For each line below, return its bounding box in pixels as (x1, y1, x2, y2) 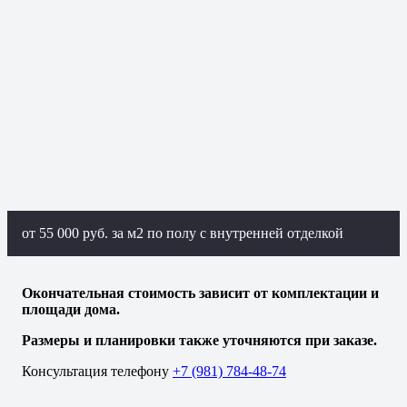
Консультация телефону (22, 362, 173, 379)
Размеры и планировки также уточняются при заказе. (22, 332, 377, 348)
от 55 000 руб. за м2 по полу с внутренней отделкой (22, 224, 343, 241)
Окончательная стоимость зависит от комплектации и (22, 284, 379, 301)
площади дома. (22, 301, 120, 317)
